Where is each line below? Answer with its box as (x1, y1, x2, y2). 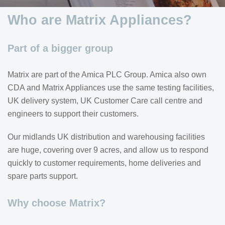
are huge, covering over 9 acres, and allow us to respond (8, 146, 208, 154)
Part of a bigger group (8, 43, 113, 54)
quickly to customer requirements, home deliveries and (8, 159, 201, 167)
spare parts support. (8, 172, 78, 180)
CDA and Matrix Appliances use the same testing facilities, (8, 83, 214, 92)
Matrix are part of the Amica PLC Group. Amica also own (8, 70, 206, 79)
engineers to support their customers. (8, 109, 139, 118)
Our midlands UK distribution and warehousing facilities (8, 133, 205, 141)
